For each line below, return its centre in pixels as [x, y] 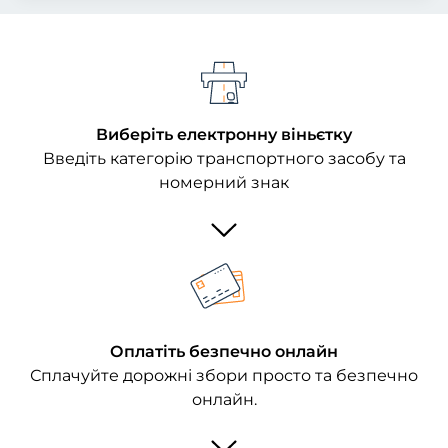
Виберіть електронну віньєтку [224, 134]
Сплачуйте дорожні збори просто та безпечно [224, 375]
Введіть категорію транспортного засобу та [224, 158]
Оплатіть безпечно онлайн [224, 351]
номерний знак [224, 182]
